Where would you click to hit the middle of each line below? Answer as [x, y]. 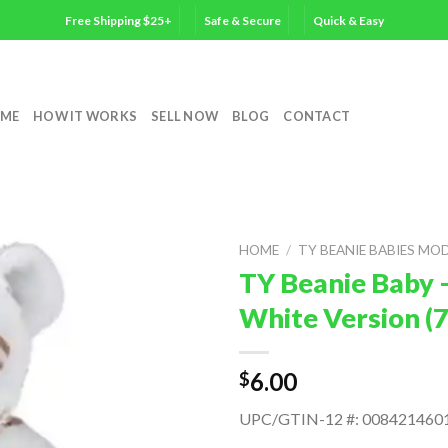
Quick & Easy [348, 20]
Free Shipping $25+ [118, 20]
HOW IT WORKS [85, 116]
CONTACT [317, 116]
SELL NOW [185, 116]
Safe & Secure [242, 20]
